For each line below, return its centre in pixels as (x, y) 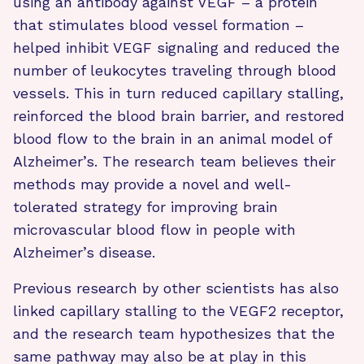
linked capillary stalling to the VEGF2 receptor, (178, 310)
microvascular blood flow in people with (154, 229)
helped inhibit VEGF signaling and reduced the (176, 47)
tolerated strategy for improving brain (145, 206)
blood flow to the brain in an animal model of (172, 138)
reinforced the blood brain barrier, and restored (179, 115)
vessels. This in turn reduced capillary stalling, (178, 93)
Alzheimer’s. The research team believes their (174, 161)
